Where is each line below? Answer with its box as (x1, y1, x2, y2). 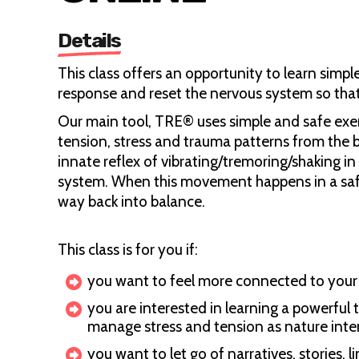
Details (58, 29, 121, 52)
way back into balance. (58, 192, 208, 211)
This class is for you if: (58, 240, 198, 259)
